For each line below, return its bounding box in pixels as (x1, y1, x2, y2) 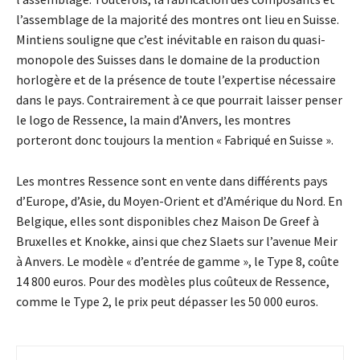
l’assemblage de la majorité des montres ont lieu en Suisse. (16, 11, 339, 28)
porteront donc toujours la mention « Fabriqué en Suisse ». (16, 132, 333, 149)
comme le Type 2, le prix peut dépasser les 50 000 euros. (16, 293, 318, 310)
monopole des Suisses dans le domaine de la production (16, 51, 320, 68)
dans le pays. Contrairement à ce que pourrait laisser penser (16, 92, 342, 108)
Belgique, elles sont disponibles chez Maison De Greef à (16, 213, 319, 230)
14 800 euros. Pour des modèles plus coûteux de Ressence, (16, 273, 329, 290)
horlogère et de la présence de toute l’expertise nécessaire (16, 72, 336, 88)
